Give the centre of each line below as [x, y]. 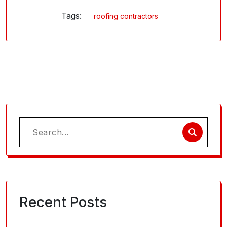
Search [33, 129]
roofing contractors [126, 16]
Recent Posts [63, 202]
